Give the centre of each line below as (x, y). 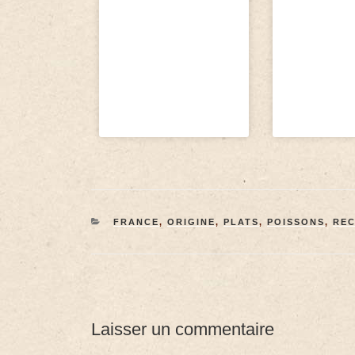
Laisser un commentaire (183, 329)
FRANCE (136, 221)
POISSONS (296, 221)
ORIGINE (191, 221)
